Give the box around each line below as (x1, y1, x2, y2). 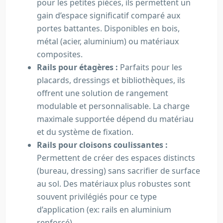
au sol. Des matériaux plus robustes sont (37, 178, 191, 189)
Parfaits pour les (120, 62, 182, 73)
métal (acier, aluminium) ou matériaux (37, 36, 179, 47)
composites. (37, 49, 83, 60)
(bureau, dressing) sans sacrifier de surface (37, 165, 200, 176)
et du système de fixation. (37, 126, 133, 137)
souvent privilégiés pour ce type (37, 191, 157, 202)
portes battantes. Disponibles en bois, (37, 23, 180, 34)
